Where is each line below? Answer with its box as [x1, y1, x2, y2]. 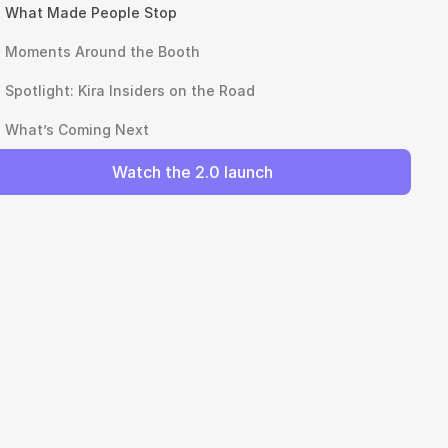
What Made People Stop [5, 4, 182, 21]
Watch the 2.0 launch [111, 162, 273, 182]
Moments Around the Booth [5, 43, 201, 60]
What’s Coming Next [5, 121, 150, 138]
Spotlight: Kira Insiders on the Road [5, 82, 256, 99]
